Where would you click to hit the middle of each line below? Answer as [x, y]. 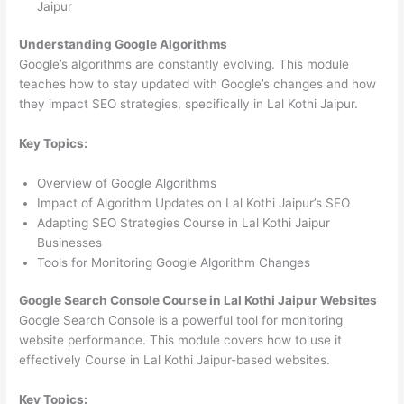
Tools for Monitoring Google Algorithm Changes [174, 262]
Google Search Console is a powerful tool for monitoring [181, 321]
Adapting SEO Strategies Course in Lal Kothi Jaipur [184, 222]
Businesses [70, 242]
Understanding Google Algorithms [124, 45]
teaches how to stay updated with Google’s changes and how [198, 84]
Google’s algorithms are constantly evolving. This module [184, 64]
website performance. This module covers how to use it [181, 340]
